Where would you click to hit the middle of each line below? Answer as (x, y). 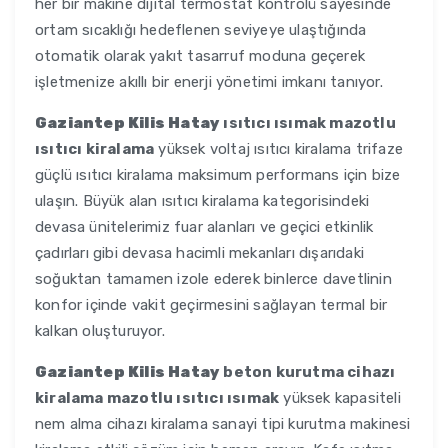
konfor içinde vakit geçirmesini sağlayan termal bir (211, 305)
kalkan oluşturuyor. (100, 331)
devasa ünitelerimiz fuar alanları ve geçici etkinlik (204, 227)
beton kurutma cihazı (308, 372)
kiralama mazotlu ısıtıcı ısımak (157, 398)
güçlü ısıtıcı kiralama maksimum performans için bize (218, 175)
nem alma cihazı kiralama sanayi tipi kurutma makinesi (223, 424)
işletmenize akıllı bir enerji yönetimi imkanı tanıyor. (209, 82)
